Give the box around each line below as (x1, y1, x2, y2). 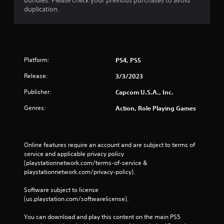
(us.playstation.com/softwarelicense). (24, 194, 128, 203)
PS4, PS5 (115, 55, 141, 64)
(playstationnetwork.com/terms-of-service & (24, 158, 147, 167)
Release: (24, 71, 48, 80)
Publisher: (24, 87, 51, 96)
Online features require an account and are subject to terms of (24, 140, 195, 149)
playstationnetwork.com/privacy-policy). (24, 167, 136, 176)
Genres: (24, 103, 46, 112)
